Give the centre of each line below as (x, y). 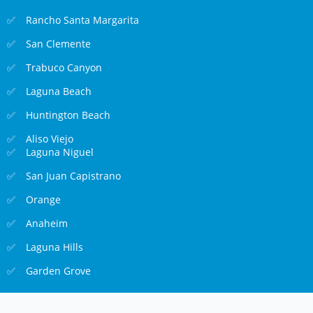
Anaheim (47, 223)
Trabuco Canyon (64, 67)
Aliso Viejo (50, 138)
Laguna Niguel (60, 152)
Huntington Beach (68, 115)
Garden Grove (59, 270)
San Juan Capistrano (74, 175)
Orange (44, 199)
